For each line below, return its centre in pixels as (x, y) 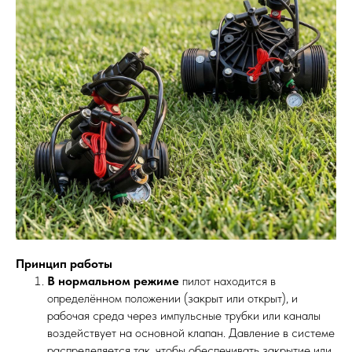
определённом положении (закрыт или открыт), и (172, 299)
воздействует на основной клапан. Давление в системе (191, 333)
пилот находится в (227, 281)
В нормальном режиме (113, 281)
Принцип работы (64, 264)
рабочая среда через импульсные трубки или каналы (184, 316)
